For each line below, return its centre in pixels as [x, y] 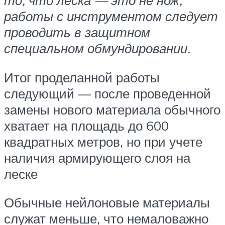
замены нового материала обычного [112, 109]
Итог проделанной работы [82, 77]
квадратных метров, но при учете [103, 141]
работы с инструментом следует [111, 16]
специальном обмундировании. [97, 48]
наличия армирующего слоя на [97, 157]
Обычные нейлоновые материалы [107, 203]
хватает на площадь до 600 [86, 125]
